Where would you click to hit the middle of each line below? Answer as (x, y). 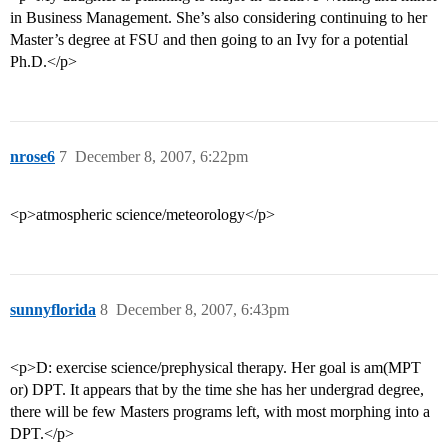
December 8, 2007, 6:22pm (161, 157)
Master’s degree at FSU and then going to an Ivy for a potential (209, 40)
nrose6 (32, 157)
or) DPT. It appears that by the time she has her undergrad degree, (217, 390)
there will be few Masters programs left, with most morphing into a (220, 412)
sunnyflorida (53, 310)
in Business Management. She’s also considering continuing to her (218, 18)
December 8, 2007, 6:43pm (202, 310)
